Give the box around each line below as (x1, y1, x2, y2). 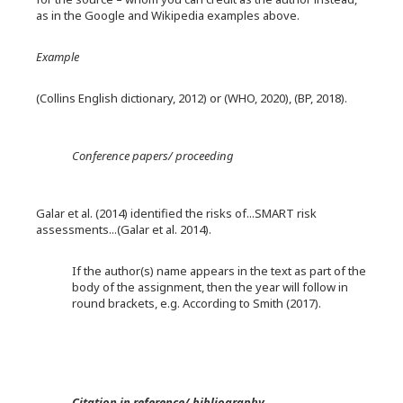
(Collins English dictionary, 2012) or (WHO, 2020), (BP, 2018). (36, 90, 347, 106)
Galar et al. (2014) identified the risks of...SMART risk (36, 205, 317, 221)
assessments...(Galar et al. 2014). (36, 221, 211, 237)
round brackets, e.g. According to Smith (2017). (72, 295, 321, 311)
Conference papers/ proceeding (72, 148, 234, 164)
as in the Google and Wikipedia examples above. (36, 7, 300, 23)
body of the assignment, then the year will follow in (72, 279, 348, 295)
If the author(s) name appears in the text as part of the (72, 263, 366, 279)
